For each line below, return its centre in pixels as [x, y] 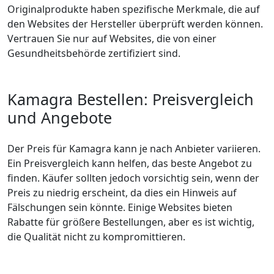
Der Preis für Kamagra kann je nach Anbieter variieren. [134, 149]
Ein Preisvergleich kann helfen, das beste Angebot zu [130, 163]
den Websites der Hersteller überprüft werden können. [135, 24]
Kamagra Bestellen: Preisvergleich [131, 99]
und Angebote [60, 117]
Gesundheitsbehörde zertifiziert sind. [94, 53]
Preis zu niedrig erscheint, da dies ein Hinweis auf [122, 193]
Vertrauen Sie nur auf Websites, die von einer [112, 39]
